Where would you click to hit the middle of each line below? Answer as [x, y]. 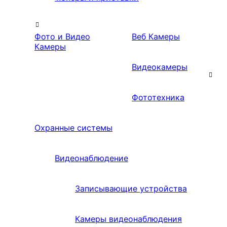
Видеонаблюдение [91, 158]
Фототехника [158, 98]
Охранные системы [73, 128]
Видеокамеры [160, 67]
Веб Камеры [156, 37]
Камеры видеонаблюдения [128, 219]
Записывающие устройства [131, 189]
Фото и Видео [62, 37]
